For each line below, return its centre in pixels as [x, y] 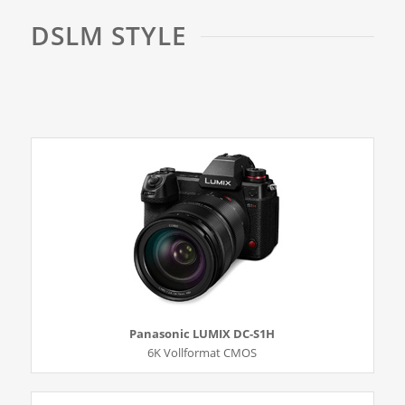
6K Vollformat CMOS [202, 353]
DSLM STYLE [108, 35]
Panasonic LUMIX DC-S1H [202, 334]
